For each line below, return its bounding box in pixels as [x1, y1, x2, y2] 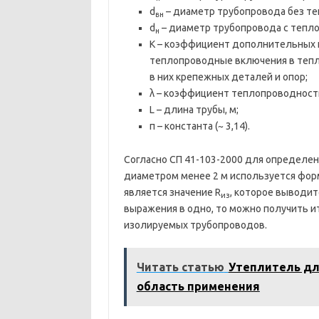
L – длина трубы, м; [149, 104, 239, 115]
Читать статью [136, 261, 224, 273]
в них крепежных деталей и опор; [149, 71, 308, 83]
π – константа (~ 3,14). [149, 120, 250, 132]
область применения [136, 280, 260, 293]
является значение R [123, 187, 221, 198]
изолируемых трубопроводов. [123, 219, 267, 231]
